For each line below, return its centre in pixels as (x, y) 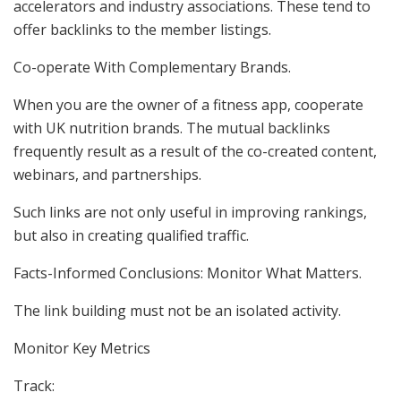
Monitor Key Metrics (82, 349)
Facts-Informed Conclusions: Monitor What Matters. (188, 273)
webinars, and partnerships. (107, 175)
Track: (34, 386)
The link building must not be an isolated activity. (177, 311)
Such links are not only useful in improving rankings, (190, 213)
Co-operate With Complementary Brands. (152, 68)
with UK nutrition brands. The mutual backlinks (172, 128)
